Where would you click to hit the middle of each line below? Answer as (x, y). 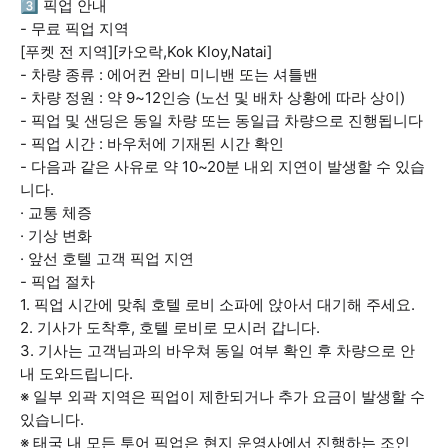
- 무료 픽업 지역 (74, 28)
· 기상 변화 (56, 235)
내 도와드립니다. (76, 373)
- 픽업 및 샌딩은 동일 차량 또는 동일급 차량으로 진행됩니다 (221, 120)
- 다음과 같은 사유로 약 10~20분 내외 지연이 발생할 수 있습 (222, 166)
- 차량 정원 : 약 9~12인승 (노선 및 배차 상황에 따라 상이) (212, 97)
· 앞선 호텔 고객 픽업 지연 (107, 258)
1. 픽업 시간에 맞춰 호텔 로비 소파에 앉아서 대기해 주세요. (217, 304)
